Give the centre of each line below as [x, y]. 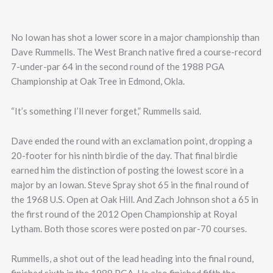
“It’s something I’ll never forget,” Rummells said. [106, 111]
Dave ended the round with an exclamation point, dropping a [131, 141]
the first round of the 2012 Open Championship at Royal [124, 214]
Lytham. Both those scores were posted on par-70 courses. [129, 229]
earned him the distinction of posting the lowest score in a [127, 170]
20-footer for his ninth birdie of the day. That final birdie [124, 155]
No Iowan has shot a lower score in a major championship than [135, 37]
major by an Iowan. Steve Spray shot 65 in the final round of [130, 185]
